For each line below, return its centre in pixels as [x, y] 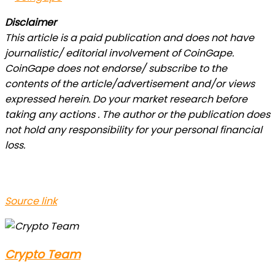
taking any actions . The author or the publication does [137, 114]
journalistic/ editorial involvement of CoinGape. [119, 53]
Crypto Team [43, 254]
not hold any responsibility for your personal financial [134, 130]
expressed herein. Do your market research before [126, 99]
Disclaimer [31, 22]
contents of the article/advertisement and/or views [130, 83]
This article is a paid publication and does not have [130, 37]
